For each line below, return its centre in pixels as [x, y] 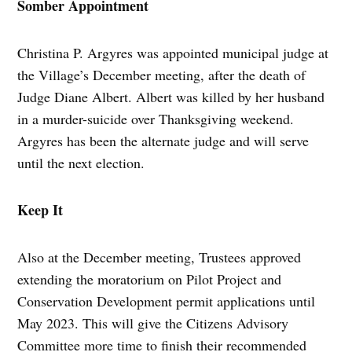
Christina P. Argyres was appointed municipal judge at [173, 52]
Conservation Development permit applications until [167, 301]
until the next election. [81, 162]
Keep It [40, 209]
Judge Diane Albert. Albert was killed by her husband [171, 96]
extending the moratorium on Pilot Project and [150, 279]
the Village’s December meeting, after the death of [162, 74]
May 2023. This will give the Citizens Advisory [153, 323]
